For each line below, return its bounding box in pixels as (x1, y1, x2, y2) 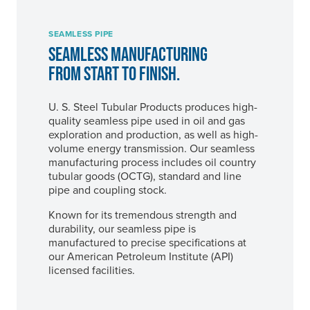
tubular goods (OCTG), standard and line (48, 168, 241, 183)
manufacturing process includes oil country (48, 154, 256, 170)
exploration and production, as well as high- (48, 127, 258, 142)
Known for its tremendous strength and (48, 207, 237, 222)
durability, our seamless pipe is (48, 221, 196, 236)
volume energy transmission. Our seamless (48, 140, 255, 156)
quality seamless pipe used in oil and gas (48, 113, 245, 128)
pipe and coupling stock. (48, 182, 167, 197)
